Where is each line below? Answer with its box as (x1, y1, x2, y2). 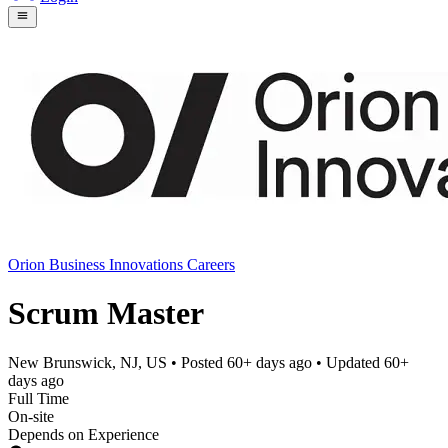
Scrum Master (8, 295, 204, 332)
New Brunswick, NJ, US (8, 353, 167, 371)
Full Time (8, 389, 69, 407)
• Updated (312, 353, 384, 371)
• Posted (167, 353, 227, 371)
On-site (8, 407, 54, 425)
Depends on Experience (8, 425, 159, 443)
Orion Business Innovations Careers (8, 255, 235, 273)
